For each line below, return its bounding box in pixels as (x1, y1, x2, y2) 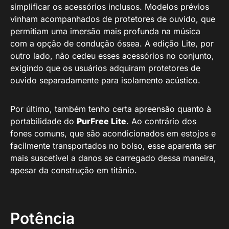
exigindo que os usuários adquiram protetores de (10, 63, 200, 73)
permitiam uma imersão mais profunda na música (10, 26, 200, 36)
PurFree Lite (77, 116, 126, 126)
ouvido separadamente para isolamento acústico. (10, 75, 200, 85)
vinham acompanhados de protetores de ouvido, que (10, 14, 215, 24)
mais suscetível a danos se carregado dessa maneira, (10, 153, 216, 163)
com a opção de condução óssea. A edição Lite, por (10, 38, 214, 49)
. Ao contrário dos (126, 116, 196, 126)
